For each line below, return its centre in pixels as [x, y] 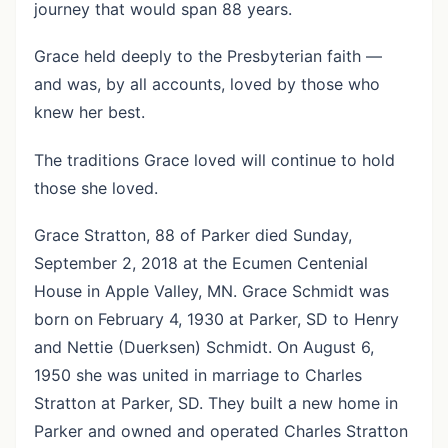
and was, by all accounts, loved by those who [206, 84]
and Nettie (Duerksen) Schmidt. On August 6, [203, 346]
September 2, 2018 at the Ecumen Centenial [200, 262]
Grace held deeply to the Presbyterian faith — [207, 56]
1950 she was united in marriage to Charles [197, 374]
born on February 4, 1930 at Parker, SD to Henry [216, 318]
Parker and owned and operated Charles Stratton [220, 430]
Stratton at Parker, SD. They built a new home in [215, 402]
